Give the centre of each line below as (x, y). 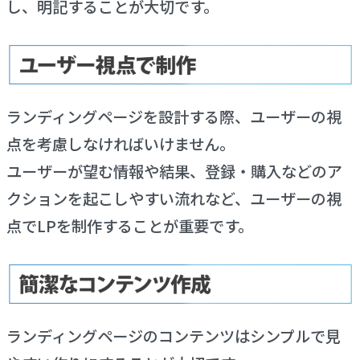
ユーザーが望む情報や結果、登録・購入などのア (174, 172)
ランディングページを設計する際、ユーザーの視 (174, 117)
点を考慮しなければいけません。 (120, 144)
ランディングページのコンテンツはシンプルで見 (173, 336)
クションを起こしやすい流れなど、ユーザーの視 (174, 199)
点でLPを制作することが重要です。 (129, 226)
